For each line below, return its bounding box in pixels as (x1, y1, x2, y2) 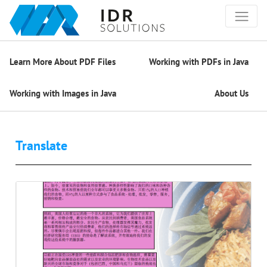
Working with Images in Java (10, 87, 116, 99)
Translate (15, 136, 68, 154)
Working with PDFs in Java (149, 55, 249, 67)
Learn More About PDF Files (10, 55, 116, 67)
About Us (215, 87, 249, 99)
